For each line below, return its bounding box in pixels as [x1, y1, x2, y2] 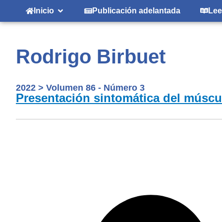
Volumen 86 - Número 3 [46, 83, 145, 93]
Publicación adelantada [92, 6, 180, 15]
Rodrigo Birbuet [16, 46, 166, 68]
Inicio [34, 6, 54, 15]
